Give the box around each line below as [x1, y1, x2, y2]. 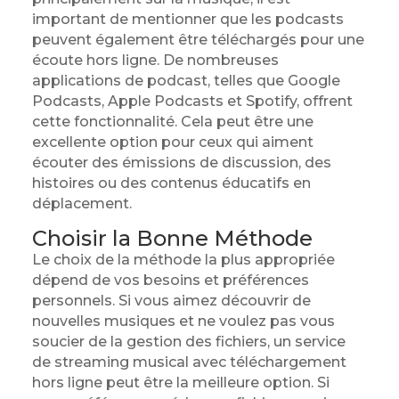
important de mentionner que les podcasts [31, 11, 344, 28]
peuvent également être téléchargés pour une [31, 31, 364, 48]
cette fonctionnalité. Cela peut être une [31, 113, 313, 130]
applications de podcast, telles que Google [31, 72, 340, 89]
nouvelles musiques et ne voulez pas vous [31, 313, 335, 330]
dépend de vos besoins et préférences [31, 272, 309, 289]
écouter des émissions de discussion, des [31, 154, 331, 171]
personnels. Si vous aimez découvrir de [31, 292, 311, 309]
